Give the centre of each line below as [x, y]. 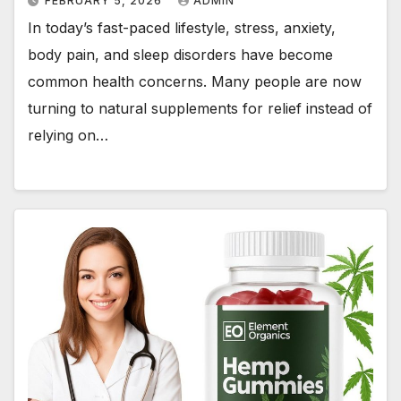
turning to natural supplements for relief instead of [200, 109]
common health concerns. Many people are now [195, 82]
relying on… [68, 136]
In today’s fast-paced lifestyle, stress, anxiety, [182, 28]
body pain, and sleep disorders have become [180, 55]
